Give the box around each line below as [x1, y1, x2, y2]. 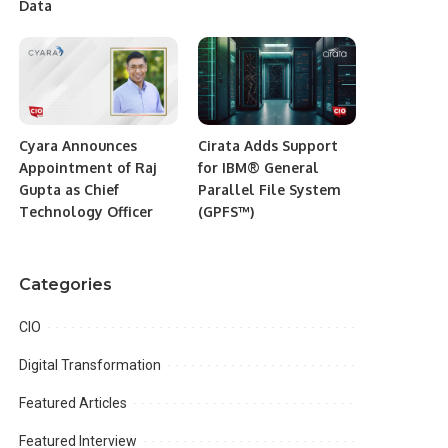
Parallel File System [197, 181, 341, 199]
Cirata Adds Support [197, 137, 338, 155]
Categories [19, 275, 113, 295]
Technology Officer [19, 203, 154, 221]
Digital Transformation [19, 357, 162, 374]
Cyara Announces [19, 137, 138, 155]
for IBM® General [197, 159, 319, 177]
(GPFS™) [197, 203, 254, 221]
